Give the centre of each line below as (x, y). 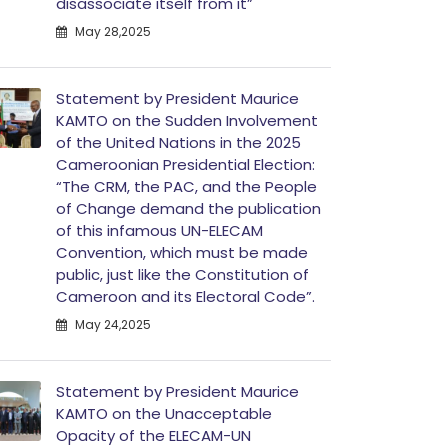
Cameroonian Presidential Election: (185, 164)
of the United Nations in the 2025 (178, 142)
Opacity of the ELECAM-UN (153, 435)
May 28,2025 (111, 31)
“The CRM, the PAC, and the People (186, 186)
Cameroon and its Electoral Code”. (185, 296)
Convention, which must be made (182, 252)
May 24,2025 (111, 324)
